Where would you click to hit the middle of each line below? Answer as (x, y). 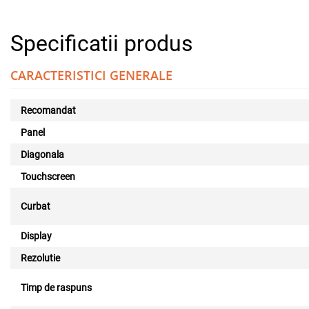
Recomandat (48, 110)
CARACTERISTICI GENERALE (91, 75)
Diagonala (42, 154)
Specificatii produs (102, 43)
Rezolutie (40, 258)
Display (36, 236)
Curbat (36, 206)
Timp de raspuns (56, 288)
